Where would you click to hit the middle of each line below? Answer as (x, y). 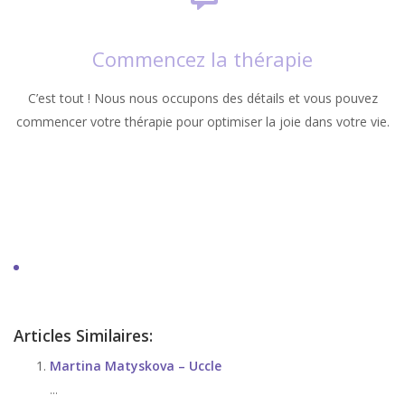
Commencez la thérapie (202, 59)
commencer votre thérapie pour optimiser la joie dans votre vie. (202, 122)
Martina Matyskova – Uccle (136, 366)
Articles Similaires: (83, 335)
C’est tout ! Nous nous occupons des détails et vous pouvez (202, 98)
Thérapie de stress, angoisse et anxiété (198, 225)
